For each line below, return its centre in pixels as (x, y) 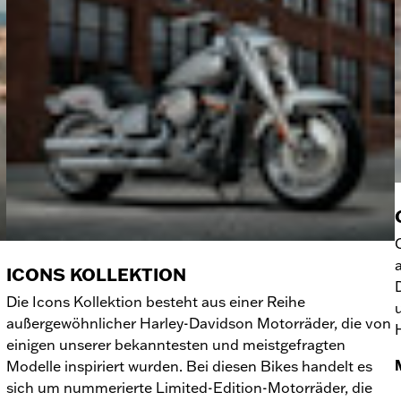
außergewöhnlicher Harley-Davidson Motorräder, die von (198, 323)
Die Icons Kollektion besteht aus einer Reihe (155, 301)
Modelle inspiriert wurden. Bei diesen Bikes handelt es (189, 366)
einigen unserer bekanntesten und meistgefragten (175, 344)
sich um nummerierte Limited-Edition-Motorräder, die (189, 387)
